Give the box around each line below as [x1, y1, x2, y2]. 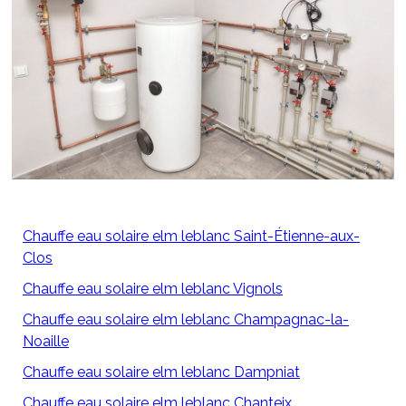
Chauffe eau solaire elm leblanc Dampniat [23, 363, 300, 382]
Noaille [23, 333, 69, 351]
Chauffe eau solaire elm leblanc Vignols [23, 280, 283, 298]
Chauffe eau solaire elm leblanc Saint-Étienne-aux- [23, 227, 360, 246]
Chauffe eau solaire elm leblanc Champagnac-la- [23, 311, 349, 329]
